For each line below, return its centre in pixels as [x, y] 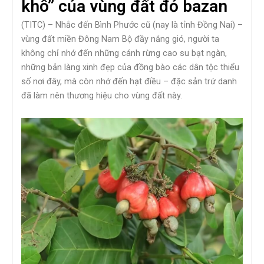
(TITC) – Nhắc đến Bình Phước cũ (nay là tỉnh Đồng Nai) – [132, 25]
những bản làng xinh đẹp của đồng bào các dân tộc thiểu [130, 67]
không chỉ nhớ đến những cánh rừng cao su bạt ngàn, [124, 53]
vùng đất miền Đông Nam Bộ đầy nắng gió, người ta [120, 39]
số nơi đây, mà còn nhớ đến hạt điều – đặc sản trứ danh [129, 82]
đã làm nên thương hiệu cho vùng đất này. [102, 96]
